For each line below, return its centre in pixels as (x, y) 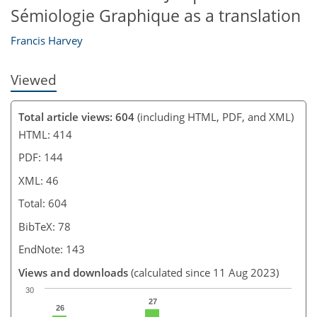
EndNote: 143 (52, 249)
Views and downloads (73, 272)
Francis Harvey (47, 41)
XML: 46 (39, 180)
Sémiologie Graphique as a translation (156, 16)
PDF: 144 (41, 157)
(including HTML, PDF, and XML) (214, 116)
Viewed (34, 80)
